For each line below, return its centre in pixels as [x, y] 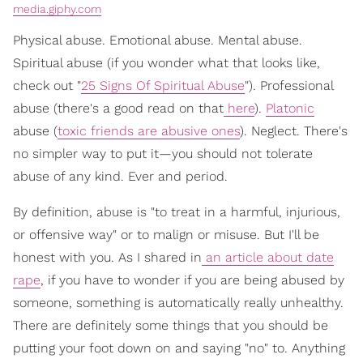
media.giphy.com [57, 9]
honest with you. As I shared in [107, 257]
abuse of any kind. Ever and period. [120, 176]
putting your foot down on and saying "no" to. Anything [179, 348]
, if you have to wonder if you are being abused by [192, 280]
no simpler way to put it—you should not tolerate [163, 153]
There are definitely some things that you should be [171, 325]
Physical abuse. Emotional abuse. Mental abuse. [158, 40]
